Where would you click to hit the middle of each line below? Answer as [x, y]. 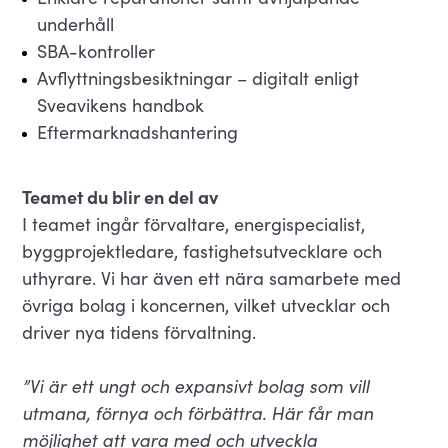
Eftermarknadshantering [138, 132]
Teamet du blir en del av [120, 196]
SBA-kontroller [96, 51]
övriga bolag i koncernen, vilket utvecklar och [206, 305]
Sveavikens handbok [121, 105]
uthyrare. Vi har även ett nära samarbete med [212, 278]
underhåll [76, 24]
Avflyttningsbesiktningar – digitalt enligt [198, 78]
